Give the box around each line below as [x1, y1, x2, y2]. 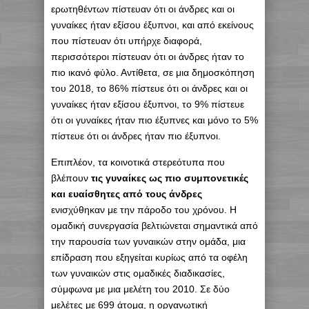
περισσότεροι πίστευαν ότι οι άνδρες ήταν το [51, 51, 244, 63]
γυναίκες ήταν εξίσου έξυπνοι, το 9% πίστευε [51, 99, 244, 110]
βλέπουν [51, 172, 91, 184]
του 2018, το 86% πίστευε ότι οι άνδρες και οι [51, 83, 248, 94]
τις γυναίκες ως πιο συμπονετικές [91, 172, 248, 184]
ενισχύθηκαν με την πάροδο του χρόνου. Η [51, 204, 237, 216]
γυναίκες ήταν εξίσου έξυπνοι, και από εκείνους [51, 19, 254, 31]
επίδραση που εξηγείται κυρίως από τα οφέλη [51, 252, 248, 263]
